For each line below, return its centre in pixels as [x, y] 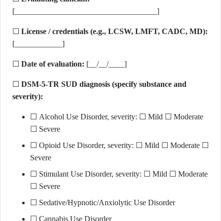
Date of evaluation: [53, 64]
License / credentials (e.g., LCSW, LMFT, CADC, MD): [114, 31]
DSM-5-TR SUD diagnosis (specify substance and [104, 84]
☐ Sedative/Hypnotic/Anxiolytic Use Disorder [103, 203]
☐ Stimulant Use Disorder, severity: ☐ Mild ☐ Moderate [119, 174]
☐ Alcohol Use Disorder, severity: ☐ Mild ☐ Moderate [117, 117]
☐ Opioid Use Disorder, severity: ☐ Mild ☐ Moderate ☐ [119, 145]
